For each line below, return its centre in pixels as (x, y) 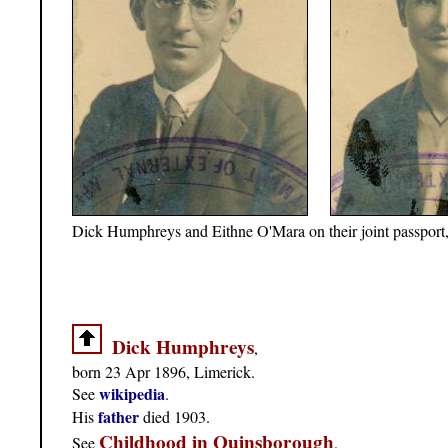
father (118, 417)
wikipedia (132, 394)
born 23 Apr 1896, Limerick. (163, 372)
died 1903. (174, 417)
